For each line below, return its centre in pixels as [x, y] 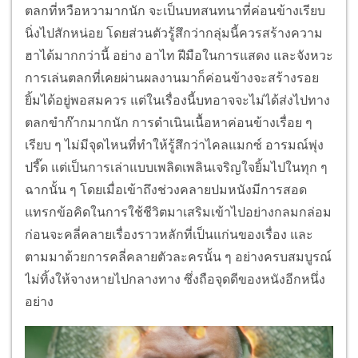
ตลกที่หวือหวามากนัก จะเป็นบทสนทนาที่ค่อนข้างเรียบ [175, 11]
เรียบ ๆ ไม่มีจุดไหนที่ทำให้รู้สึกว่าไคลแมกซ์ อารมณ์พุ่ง [174, 145]
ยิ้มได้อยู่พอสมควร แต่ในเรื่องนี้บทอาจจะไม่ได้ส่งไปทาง [177, 101]
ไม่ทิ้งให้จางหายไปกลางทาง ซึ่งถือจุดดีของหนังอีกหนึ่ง [175, 280]
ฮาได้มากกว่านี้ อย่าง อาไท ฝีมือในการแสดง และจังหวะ [179, 56]
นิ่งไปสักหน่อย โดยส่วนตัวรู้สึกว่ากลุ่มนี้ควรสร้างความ [174, 34]
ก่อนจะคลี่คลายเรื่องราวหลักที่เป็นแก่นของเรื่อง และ [169, 235]
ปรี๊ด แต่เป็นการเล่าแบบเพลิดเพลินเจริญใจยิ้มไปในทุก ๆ [176, 168]
